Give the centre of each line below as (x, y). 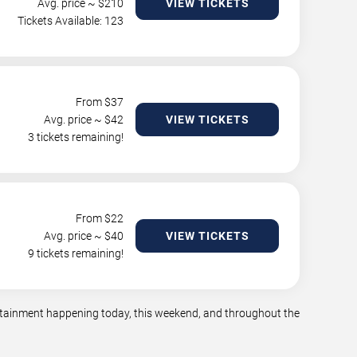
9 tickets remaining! (76, 253)
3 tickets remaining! (76, 137)
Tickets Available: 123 (71, 21)
